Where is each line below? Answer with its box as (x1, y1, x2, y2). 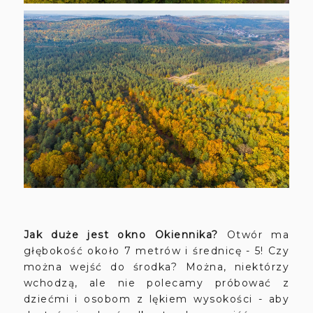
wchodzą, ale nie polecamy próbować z (23, 276, 290, 289)
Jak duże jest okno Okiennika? (23, 228, 227, 241)
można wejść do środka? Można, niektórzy (23, 260, 290, 273)
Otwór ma (226, 228, 290, 241)
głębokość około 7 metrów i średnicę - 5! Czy (23, 244, 290, 257)
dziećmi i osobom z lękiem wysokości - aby (23, 292, 290, 305)
